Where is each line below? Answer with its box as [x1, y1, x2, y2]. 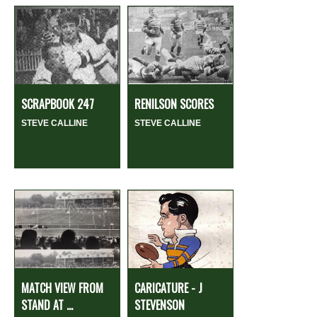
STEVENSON [134, 296, 185, 313]
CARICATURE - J [134, 279, 202, 296]
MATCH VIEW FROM [21, 279, 103, 296]
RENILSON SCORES [134, 95, 214, 113]
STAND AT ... [21, 296, 73, 313]
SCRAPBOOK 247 [21, 95, 94, 113]
